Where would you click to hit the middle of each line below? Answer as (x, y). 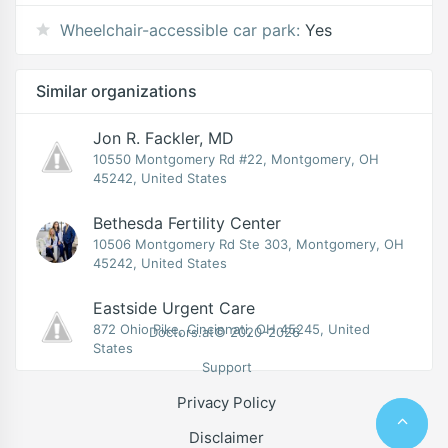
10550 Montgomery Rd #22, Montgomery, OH (236, 159)
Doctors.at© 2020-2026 (224, 332)
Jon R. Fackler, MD (163, 138)
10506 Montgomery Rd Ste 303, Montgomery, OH (248, 244)
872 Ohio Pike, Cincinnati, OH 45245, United (231, 329)
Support (226, 367)
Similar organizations (116, 91)
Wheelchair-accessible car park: (180, 30)
